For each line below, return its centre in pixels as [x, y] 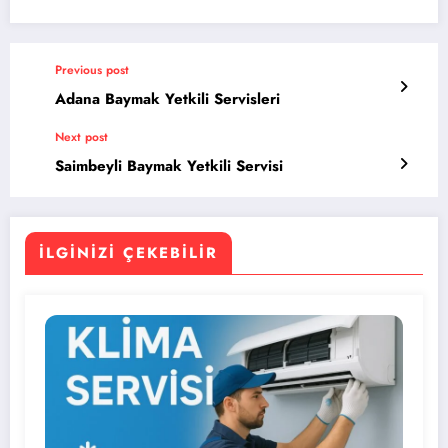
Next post [81, 137]
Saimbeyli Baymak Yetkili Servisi [169, 166]
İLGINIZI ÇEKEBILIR [128, 253]
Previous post [92, 70]
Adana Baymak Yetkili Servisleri [167, 99]
